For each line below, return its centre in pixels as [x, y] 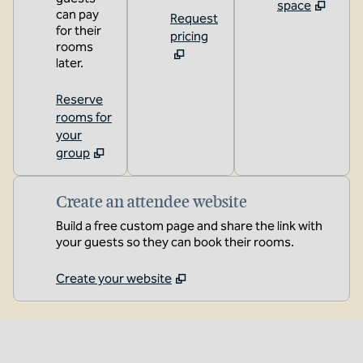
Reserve [79, 99]
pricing [189, 36]
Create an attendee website [152, 202]
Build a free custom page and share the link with [189, 226]
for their [79, 30]
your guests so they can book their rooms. [175, 242]
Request [194, 18]
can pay [77, 14]
